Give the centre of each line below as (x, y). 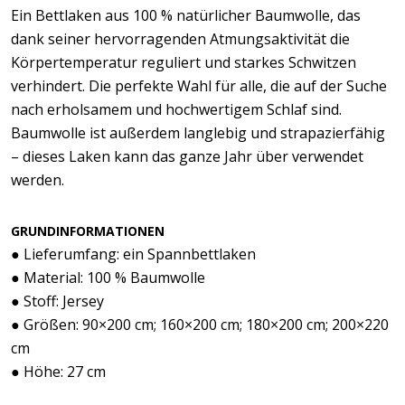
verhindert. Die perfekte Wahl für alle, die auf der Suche (199, 86)
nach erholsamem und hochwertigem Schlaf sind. (176, 109)
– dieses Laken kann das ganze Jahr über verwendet (187, 156)
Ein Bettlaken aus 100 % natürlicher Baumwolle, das (186, 15)
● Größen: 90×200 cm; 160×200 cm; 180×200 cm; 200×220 (200, 325)
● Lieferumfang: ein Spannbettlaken (133, 254)
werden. (38, 180)
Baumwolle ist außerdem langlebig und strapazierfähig (198, 133)
